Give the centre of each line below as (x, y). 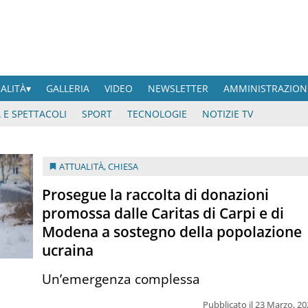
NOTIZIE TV (228, 114)
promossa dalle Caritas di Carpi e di (163, 213)
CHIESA (123, 166)
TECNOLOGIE (157, 114)
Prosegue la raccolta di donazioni (156, 194)
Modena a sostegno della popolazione (172, 231)
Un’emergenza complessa (121, 278)
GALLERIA (68, 88)
